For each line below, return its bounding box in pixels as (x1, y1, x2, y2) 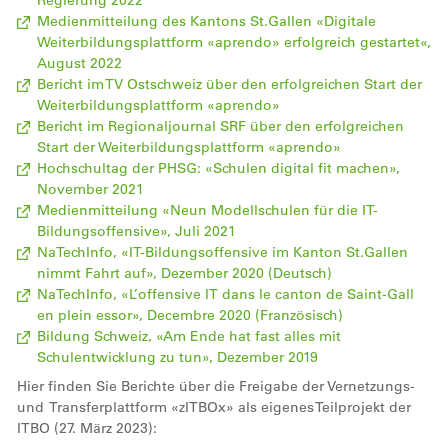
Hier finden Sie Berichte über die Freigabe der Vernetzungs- (17, 376, 415, 395)
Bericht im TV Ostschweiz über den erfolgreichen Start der (37, 74, 422, 93)
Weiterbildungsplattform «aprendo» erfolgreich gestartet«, (37, 32, 431, 51)
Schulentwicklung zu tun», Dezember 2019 (37, 347, 318, 366)
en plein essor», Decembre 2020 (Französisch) (37, 305, 343, 324)
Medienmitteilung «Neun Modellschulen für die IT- (37, 200, 378, 219)
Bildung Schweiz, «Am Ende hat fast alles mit (37, 326, 341, 345)
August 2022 (37, 53, 122, 72)
